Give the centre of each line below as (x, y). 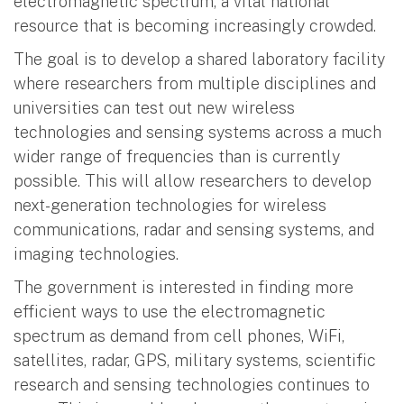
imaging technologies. (96, 253)
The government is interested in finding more (184, 287)
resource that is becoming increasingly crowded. (195, 25)
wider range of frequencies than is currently (177, 156)
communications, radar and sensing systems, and (194, 229)
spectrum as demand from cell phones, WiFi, (179, 335)
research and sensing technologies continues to (192, 384)
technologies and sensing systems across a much (197, 132)
